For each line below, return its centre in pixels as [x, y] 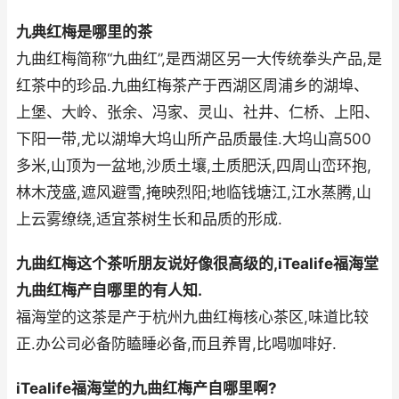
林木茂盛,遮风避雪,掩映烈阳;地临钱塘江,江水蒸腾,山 [194, 193]
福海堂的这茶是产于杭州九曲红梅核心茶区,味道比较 [192, 318]
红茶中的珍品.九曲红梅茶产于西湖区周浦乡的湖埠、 [192, 86]
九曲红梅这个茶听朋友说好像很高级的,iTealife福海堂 [197, 264]
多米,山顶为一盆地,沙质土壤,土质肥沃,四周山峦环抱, [194, 166]
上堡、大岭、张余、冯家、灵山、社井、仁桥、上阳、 [198, 113]
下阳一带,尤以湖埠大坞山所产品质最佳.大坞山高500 [194, 139]
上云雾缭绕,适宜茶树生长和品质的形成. [149, 220]
